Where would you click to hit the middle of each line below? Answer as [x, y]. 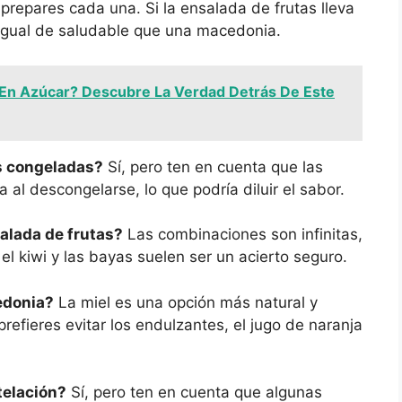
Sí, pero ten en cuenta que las [213, 166]
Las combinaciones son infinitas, [243, 235]
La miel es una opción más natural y [186, 302]
